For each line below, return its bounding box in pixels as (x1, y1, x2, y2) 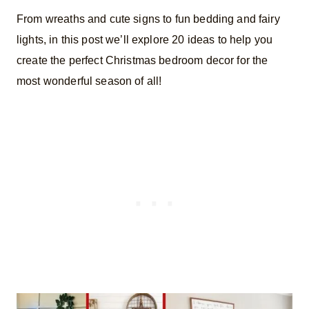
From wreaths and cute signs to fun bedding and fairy (17, 12, 280, 25)
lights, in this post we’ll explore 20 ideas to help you (17, 33, 273, 46)
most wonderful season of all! (17, 74, 162, 87)
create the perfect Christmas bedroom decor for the (17, 54, 268, 66)
